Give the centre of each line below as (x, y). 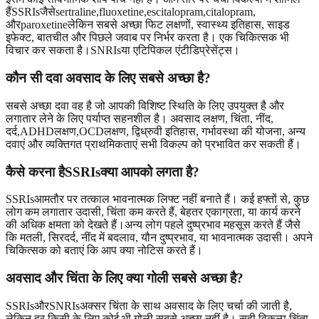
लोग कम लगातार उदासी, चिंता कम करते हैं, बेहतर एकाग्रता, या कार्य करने (153, 212)
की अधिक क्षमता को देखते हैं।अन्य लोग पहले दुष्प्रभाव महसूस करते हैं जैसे (153, 225)
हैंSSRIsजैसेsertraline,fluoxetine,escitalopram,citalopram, (131, 12)
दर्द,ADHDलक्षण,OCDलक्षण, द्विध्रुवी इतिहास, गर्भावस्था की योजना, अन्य (156, 131)
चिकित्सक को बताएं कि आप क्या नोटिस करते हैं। (104, 251)
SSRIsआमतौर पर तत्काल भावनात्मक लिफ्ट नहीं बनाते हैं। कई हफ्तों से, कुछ (157, 199)
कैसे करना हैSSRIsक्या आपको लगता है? (103, 172)
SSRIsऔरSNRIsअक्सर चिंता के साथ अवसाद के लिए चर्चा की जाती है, (149, 305)
